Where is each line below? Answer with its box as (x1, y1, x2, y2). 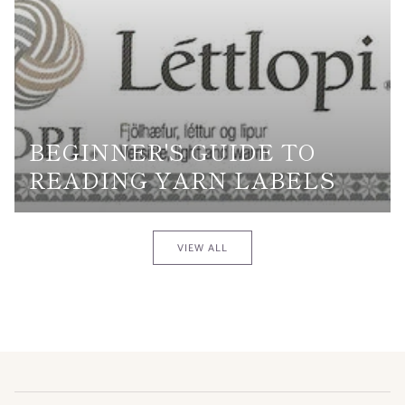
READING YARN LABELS (29, 162, 335, 195)
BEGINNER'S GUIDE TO (29, 134, 316, 167)
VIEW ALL (177, 239, 228, 257)
